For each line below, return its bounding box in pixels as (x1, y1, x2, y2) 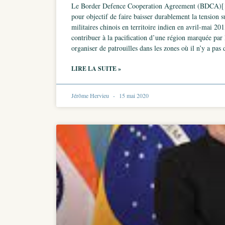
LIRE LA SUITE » (71, 64, 121, 73)
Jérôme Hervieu (71, 91, 110, 99)
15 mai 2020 (118, 91, 149, 99)
